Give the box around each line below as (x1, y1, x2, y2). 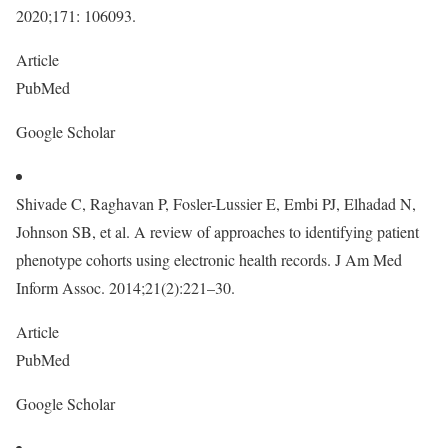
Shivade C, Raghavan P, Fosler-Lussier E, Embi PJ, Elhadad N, (16, 193, 416, 214)
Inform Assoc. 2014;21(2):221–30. (16, 277, 235, 298)
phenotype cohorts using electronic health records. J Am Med (16, 249, 402, 270)
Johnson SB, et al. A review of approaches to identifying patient (16, 221, 419, 242)
